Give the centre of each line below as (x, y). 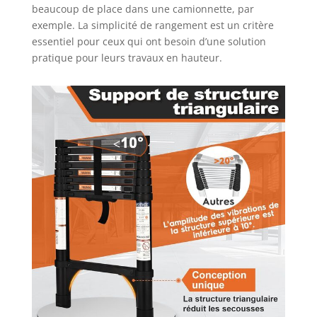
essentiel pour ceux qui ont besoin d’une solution (149, 41)
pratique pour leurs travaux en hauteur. (127, 57)
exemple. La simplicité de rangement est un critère (152, 25)
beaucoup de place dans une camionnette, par (143, 8)
